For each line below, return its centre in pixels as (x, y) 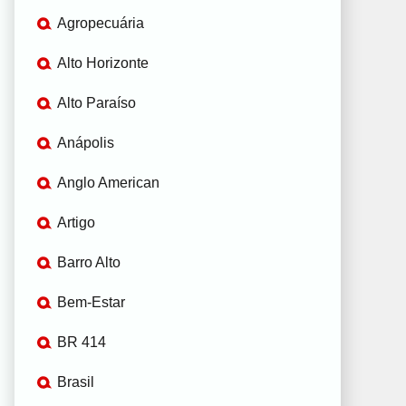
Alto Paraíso (97, 102)
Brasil (76, 382)
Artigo (76, 222)
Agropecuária (101, 23)
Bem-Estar (91, 302)
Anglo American (108, 182)
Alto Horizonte (103, 63)
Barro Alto (89, 262)
